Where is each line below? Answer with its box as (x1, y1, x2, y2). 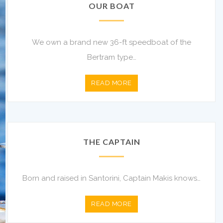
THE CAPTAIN (83, 136, 140, 146)
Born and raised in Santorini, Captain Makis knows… (22, 173, 201, 183)
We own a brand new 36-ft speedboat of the (32, 37, 191, 47)
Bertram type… (87, 52, 136, 62)
